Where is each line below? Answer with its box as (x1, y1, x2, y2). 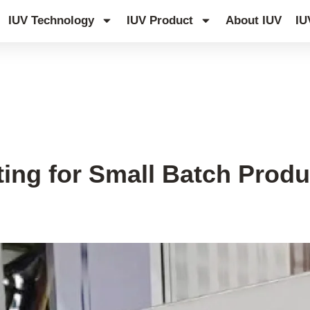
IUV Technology (8, 13, 95, 27)
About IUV (226, 13, 282, 27)
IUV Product (127, 13, 194, 27)
